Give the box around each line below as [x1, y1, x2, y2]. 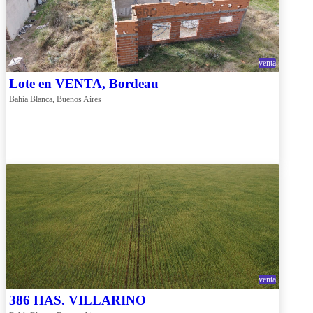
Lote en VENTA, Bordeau [9, 75, 159, 91]
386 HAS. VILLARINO [9, 292, 146, 307]
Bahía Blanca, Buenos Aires [9, 94, 101, 104]
